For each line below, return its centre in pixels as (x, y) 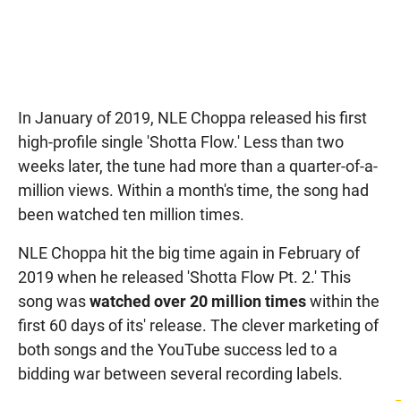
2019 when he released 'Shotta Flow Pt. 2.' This (184, 277)
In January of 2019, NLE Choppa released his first (192, 117)
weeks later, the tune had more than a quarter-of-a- (198, 166)
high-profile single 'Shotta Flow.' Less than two (181, 141)
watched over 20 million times (198, 301)
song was (54, 301)
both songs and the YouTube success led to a (178, 349)
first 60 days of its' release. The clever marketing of (198, 325)
